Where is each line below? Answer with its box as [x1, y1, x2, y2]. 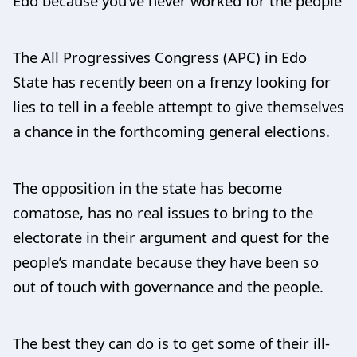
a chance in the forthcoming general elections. [13, 121, 330, 141]
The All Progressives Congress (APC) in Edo [13, 47, 307, 67]
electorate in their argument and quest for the [13, 227, 329, 247]
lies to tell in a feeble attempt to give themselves [13, 96, 344, 116]
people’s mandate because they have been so [13, 252, 319, 272]
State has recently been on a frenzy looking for [13, 72, 331, 92]
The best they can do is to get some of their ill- [13, 333, 330, 353]
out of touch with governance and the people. [13, 277, 324, 296]
